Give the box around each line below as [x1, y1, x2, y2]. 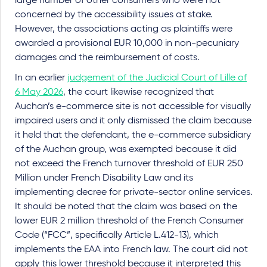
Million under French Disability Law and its [15, 173, 193, 183]
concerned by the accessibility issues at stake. [15, 10, 213, 20]
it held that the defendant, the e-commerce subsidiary [15, 130, 251, 140]
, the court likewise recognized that [63, 87, 214, 97]
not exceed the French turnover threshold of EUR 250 [15, 159, 243, 169]
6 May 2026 [15, 87, 63, 97]
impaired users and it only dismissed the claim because [15, 116, 252, 126]
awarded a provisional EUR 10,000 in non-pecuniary [15, 38, 239, 48]
